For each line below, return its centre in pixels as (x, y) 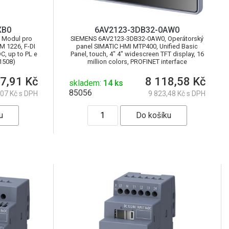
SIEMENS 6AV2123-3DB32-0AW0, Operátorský (137, 38)
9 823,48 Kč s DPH (177, 93)
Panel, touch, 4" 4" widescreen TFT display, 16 (137, 54)
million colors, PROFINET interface (137, 61)
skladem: (86, 83)
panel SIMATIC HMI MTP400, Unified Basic (137, 46)
